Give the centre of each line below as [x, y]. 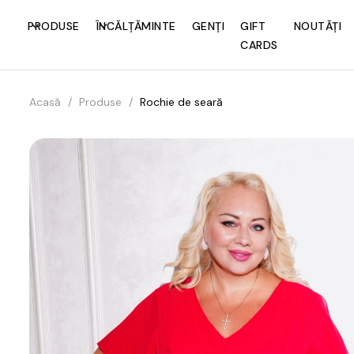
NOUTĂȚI [317, 26]
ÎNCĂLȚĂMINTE [136, 26]
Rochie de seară [181, 102]
